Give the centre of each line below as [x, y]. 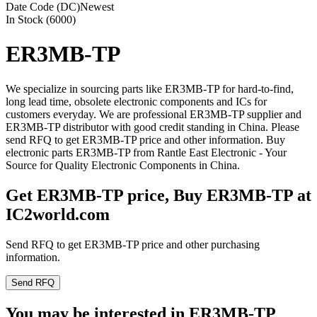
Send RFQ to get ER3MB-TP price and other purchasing [133, 244]
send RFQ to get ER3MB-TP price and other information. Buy [145, 139]
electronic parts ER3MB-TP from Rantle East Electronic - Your [146, 152]
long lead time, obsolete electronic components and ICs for [136, 101]
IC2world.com [58, 214]
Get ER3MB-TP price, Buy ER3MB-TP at [158, 195]
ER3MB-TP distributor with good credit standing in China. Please [152, 127]
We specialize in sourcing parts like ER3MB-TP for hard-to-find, [150, 88]
